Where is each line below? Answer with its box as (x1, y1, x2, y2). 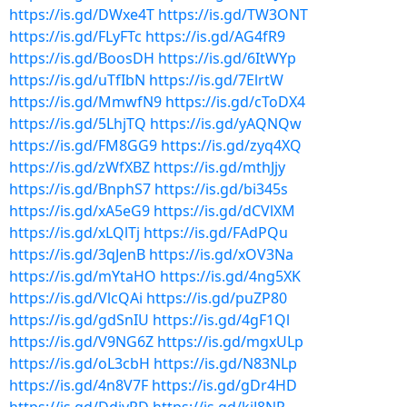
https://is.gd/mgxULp (157, 332, 303, 352)
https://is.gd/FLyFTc (9, 26, 142, 46)
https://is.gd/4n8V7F (9, 375, 148, 395)
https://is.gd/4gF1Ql (153, 310, 290, 330)
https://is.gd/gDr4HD (152, 375, 297, 395)
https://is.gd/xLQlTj (9, 223, 140, 243)
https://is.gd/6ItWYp (158, 48, 296, 68)
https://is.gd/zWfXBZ (9, 157, 150, 177)
